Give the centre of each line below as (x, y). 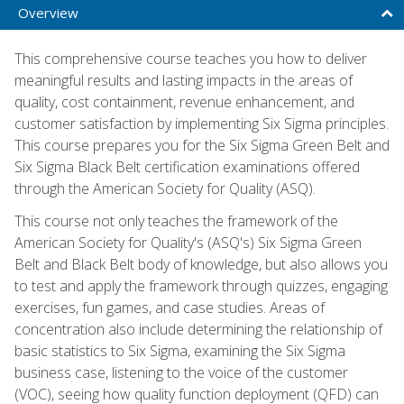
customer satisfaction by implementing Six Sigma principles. (202, 123)
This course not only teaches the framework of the (176, 220)
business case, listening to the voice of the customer (181, 372)
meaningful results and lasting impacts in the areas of (184, 80)
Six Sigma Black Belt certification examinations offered (187, 166)
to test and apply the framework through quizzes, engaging (201, 285)
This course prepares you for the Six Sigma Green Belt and (202, 145)
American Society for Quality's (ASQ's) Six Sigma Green (188, 242)
